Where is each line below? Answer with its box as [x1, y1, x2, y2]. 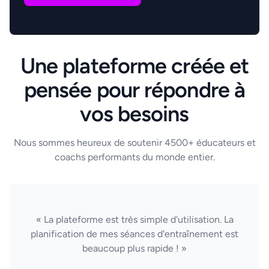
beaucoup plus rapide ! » [82, 243, 187, 254]
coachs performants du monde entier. [54, 151, 215, 163]
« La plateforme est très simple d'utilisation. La [35, 214, 234, 225]
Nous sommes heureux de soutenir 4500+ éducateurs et [13, 137, 256, 148]
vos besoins [80, 101, 189, 127]
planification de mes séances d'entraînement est [31, 228, 238, 240]
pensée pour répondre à [23, 77, 246, 103]
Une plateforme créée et [20, 53, 249, 79]
